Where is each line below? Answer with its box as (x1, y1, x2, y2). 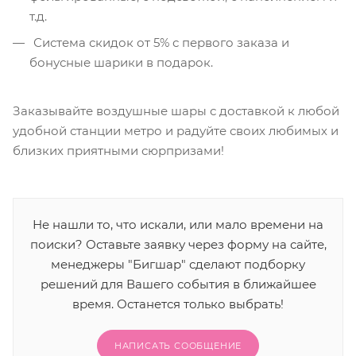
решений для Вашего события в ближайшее (40, 277, 316, 292)
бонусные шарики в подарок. (29, 55, 213, 70)
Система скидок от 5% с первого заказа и (30, 35, 289, 50)
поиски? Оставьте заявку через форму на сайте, (29, 237, 327, 253)
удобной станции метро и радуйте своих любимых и (13, 123, 339, 138)
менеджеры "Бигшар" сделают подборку (51, 257, 305, 273)
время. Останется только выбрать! (72, 296, 284, 312)
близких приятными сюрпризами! (13, 143, 224, 158)
